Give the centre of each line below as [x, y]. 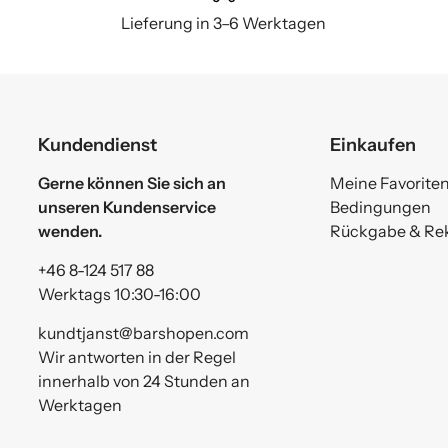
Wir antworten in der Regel [137, 356]
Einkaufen [372, 144]
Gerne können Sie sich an [132, 182]
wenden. [70, 230]
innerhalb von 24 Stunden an [144, 380]
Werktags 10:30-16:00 [120, 293]
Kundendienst [98, 144]
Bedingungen [380, 206]
